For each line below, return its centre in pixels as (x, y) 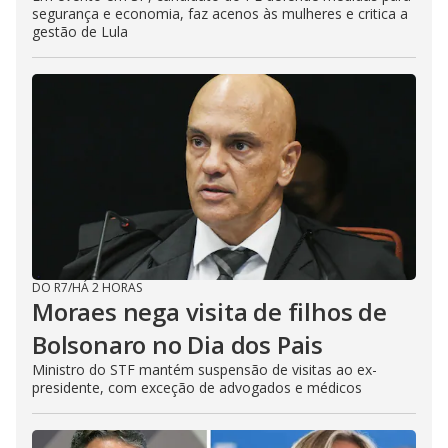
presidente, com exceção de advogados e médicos (197, 387)
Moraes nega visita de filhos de (209, 311)
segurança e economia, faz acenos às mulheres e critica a (220, 13)
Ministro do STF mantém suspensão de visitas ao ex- (204, 369)
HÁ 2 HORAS (107, 287)
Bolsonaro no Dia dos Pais (177, 344)
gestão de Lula (80, 31)
